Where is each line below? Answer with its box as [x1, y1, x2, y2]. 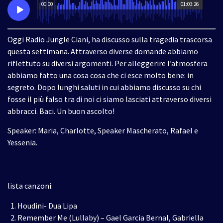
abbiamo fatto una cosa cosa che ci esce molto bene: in [7, 70, 194, 80]
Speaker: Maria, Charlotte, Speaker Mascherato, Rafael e [7, 125, 198, 135]
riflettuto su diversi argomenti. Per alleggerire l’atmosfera [7, 58, 208, 68]
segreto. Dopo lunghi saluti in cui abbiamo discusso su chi [7, 82, 201, 92]
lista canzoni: [7, 181, 53, 191]
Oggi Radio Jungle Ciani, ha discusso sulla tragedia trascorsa [7, 34, 212, 44]
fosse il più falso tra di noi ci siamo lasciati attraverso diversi [7, 94, 212, 104]
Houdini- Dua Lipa [17, 201, 77, 211]
